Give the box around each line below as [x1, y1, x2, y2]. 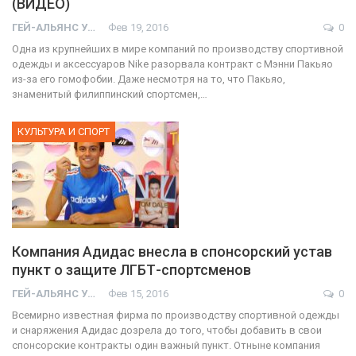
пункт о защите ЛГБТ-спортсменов [12, 261, 251, 279]
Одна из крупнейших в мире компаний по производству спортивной [12, 43, 343, 56]
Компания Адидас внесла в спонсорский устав [12, 243, 332, 261]
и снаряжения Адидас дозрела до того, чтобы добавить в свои [12, 324, 322, 337]
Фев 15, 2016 [108, 288, 168, 300]
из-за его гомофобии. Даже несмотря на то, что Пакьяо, [12, 73, 285, 86]
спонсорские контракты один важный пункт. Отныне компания [12, 339, 320, 352]
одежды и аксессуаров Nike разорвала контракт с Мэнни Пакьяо [12, 58, 333, 71]
